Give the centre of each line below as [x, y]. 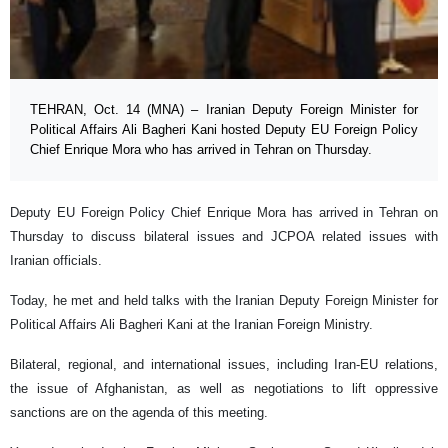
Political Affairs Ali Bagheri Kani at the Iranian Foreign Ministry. [191, 325]
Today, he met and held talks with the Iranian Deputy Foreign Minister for [224, 301]
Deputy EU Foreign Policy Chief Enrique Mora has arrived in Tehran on [224, 213]
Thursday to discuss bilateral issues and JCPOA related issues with [224, 237]
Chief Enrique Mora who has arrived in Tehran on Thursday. [201, 150]
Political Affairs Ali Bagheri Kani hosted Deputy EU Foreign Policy [224, 130]
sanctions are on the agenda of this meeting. [139, 413]
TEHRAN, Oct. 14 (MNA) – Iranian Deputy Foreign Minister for [224, 110]
